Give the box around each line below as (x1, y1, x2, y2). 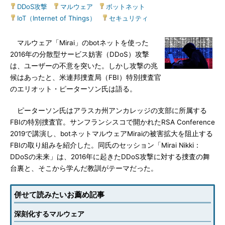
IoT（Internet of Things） (17, 14, 96, 22)
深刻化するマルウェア (14, 210, 84, 218)
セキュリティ (109, 14, 148, 22)
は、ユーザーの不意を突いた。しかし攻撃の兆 (10, 62, 158, 70)
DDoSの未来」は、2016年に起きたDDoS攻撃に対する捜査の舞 (10, 153, 210, 161)
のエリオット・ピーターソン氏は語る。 (10, 85, 137, 93)
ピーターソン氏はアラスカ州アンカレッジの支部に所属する (10, 106, 207, 115)
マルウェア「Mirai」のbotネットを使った (10, 39, 149, 47)
